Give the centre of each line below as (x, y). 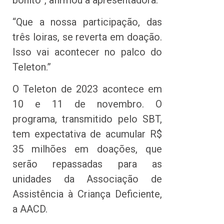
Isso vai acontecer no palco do (87, 52)
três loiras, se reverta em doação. (87, 37)
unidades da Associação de (87, 179)
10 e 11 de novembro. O (87, 104)
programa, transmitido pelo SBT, (87, 119)
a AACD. (30, 209)
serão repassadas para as (87, 164)
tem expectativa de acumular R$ (87, 134)
